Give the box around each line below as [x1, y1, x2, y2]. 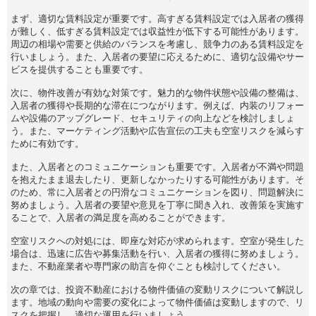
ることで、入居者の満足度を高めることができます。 [11, 212, 231, 223]
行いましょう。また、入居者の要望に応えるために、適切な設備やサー [11, 51, 304, 62]
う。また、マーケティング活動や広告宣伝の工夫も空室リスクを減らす [11, 125, 304, 136]
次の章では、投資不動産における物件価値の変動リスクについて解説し [11, 284, 304, 295]
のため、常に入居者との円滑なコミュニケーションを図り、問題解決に [11, 186, 304, 197]
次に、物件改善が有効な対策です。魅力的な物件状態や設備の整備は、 [11, 87, 304, 98]
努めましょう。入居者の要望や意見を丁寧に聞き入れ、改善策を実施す [11, 199, 304, 210]
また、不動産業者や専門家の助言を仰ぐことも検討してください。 [11, 260, 286, 272]
